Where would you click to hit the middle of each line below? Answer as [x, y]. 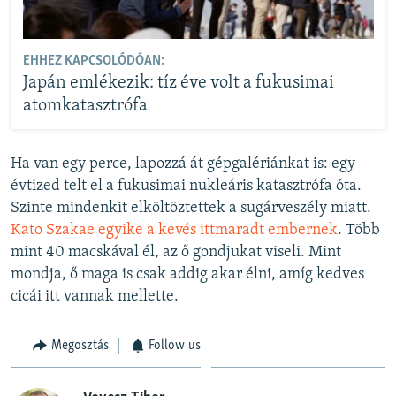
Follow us [175, 346]
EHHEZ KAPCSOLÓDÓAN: [93, 61]
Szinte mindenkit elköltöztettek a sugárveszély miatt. [191, 208]
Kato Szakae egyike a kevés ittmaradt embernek [174, 230]
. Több [359, 230]
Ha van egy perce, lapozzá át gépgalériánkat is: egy [183, 164]
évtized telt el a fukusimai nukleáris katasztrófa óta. [186, 186]
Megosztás [80, 346]
